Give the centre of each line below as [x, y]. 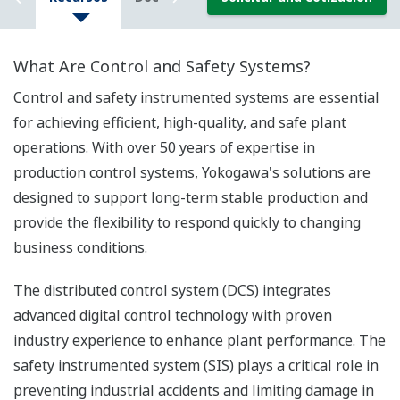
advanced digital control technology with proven [173, 316]
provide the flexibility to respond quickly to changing [187, 223]
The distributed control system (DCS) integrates [172, 291]
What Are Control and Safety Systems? [162, 67]
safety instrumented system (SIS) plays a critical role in [196, 366]
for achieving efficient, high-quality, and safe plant [180, 123]
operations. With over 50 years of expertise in [164, 148]
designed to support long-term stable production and [191, 198]
